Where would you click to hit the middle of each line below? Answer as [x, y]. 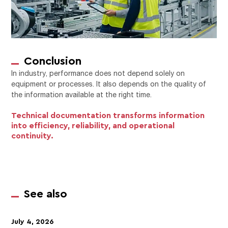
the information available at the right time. [82, 94]
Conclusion [53, 60]
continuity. [33, 135]
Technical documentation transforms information [108, 115]
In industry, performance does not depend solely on [98, 73]
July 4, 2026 [33, 221]
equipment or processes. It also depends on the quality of [109, 83]
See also [46, 193]
